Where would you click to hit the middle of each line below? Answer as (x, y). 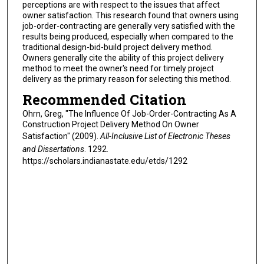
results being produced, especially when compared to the (128, 36)
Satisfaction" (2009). (61, 136)
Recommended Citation (104, 100)
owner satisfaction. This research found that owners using (130, 15)
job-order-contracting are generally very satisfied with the (128, 26)
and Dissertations (53, 149)
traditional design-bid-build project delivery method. (117, 47)
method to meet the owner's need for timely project (118, 68)
